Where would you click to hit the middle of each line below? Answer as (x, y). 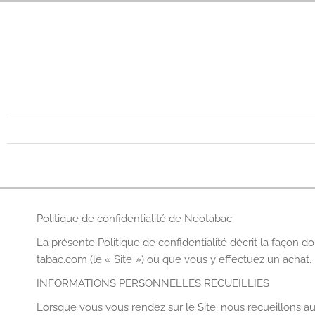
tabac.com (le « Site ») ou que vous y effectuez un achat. (174, 259)
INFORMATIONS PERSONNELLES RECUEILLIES (153, 283)
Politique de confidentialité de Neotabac (134, 219)
